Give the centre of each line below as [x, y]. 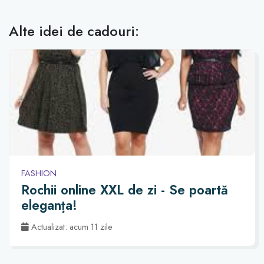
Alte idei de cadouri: [74, 31]
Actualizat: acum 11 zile [71, 227]
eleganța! [49, 205]
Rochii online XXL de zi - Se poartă [125, 190]
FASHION [39, 173]
